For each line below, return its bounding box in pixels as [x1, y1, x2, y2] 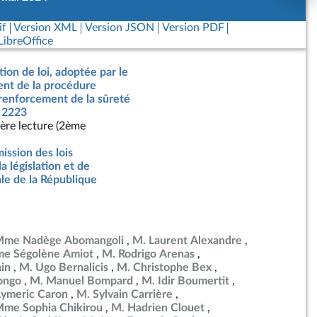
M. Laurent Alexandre [132, 235, 242, 246]
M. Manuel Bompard [30, 275, 133, 287]
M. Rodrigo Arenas [102, 248, 195, 260]
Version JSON [84, 22, 154, 33]
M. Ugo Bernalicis [19, 262, 108, 273]
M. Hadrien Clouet [111, 302, 204, 313]
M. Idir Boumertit [142, 275, 229, 287]
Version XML [13, 22, 78, 33]
